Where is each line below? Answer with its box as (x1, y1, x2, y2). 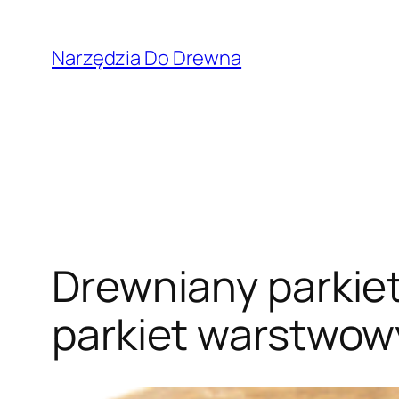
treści (6, 60, 58, 86)
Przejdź (6, 6, 73, 33)
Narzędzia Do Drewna (52, 45, 242, 71)
